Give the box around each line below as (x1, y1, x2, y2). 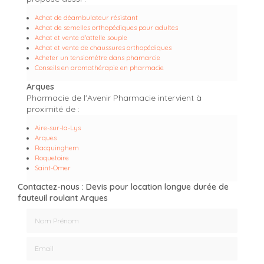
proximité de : (27, 103, 80, 114)
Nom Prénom (26, 208, 78, 219)
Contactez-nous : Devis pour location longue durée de (18, 181, 229, 192)
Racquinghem (35, 143, 79, 152)
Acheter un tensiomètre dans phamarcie (35, 53, 160, 62)
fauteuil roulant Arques (18, 192, 108, 203)
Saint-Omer (35, 163, 71, 172)
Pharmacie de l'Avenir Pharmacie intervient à (27, 92, 202, 103)
